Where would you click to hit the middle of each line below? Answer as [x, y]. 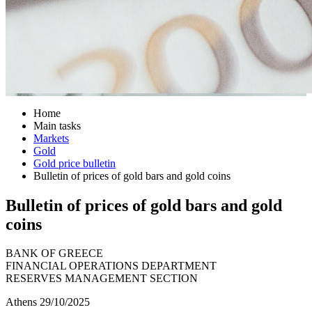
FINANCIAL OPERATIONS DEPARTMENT [111, 266]
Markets [51, 138]
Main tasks [57, 125]
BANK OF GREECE [54, 253]
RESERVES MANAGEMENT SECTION [102, 279]
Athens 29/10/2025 [48, 302]
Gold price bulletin [75, 163]
